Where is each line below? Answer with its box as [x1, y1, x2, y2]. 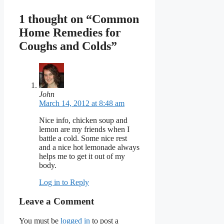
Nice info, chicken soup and [39, 115, 127, 124]
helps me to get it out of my [39, 151, 125, 160]
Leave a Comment [19, 196, 94, 207]
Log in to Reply [39, 177, 89, 186]
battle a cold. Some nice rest [39, 133, 127, 142]
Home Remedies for [19, 25, 121, 39]
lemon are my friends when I [39, 124, 129, 133]
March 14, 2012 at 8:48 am [39, 98, 124, 107]
